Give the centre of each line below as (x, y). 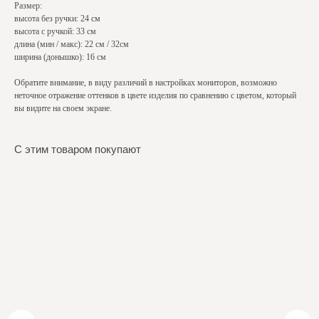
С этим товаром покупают (78, 150)
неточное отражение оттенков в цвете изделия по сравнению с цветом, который (155, 96)
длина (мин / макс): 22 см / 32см (72, 45)
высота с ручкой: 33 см (55, 32)
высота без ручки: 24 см (57, 19)
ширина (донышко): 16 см (60, 57)
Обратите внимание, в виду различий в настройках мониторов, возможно (146, 83)
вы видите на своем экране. (64, 109)
